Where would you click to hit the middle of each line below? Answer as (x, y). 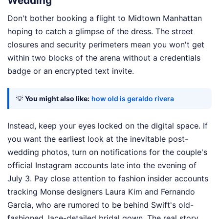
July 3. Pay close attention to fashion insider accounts (108, 179)
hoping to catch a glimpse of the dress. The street (100, 32)
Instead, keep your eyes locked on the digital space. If (108, 126)
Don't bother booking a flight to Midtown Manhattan (105, 18)
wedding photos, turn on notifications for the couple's (107, 152)
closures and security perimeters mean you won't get (106, 45)
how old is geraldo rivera (133, 99)
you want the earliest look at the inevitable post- (98, 139)
